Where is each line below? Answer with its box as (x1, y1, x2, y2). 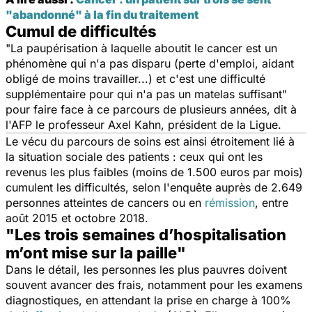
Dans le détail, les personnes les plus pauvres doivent (6, 262, 287, 276)
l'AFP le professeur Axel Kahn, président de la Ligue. (6, 117, 281, 132)
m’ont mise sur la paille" (6, 243, 186, 262)
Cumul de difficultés (6, 22, 157, 40)
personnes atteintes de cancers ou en (6, 195, 205, 210)
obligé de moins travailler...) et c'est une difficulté (6, 71, 265, 86)
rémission (205, 195, 255, 210)
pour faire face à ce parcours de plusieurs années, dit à (6, 102, 297, 116)
